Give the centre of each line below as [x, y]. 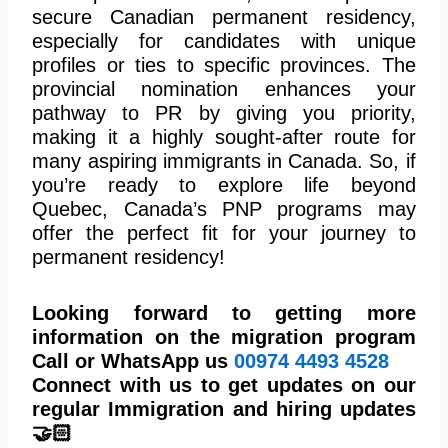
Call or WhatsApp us [133, 360]
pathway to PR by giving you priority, [224, 112]
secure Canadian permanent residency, [224, 16]
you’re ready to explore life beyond [224, 184]
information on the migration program [224, 336]
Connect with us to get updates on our [224, 384]
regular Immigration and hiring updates [224, 408]
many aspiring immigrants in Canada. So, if [224, 160]
